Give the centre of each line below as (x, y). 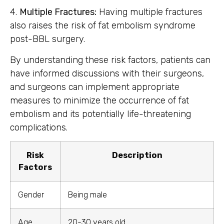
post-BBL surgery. (47, 39)
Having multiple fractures (149, 12)
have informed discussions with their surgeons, (107, 73)
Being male (87, 195)
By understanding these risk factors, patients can (110, 60)
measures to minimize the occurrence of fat (99, 100)
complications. (39, 127)
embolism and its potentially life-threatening (100, 114)
